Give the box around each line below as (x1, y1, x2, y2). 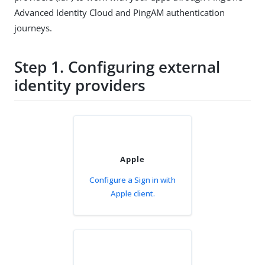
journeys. (14, 22, 52, 34)
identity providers (14, 75, 146, 96)
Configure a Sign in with (89, 174, 176, 185)
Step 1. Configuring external (14, 56, 220, 78)
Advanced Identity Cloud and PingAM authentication (14, 7, 225, 18)
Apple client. (110, 188, 155, 199)
